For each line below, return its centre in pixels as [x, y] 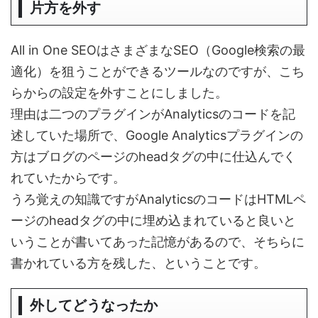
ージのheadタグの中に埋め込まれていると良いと [153, 220]
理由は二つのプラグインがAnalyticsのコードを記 [153, 114]
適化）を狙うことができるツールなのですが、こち [158, 71]
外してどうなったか [94, 305]
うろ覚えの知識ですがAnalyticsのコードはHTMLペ [158, 199]
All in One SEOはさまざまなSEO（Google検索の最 [158, 50]
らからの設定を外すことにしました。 [119, 92]
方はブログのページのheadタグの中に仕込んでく [153, 156]
